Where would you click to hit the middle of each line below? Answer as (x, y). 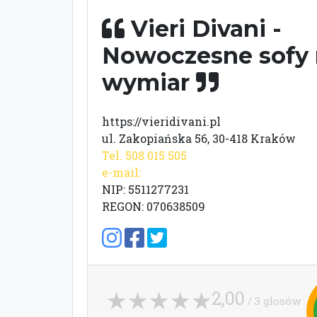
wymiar (149, 82)
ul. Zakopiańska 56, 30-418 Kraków (199, 138)
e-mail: (121, 172)
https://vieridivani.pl (161, 121)
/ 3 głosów (272, 300)
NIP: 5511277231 (145, 189)
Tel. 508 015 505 (144, 155)
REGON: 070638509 (154, 206)
